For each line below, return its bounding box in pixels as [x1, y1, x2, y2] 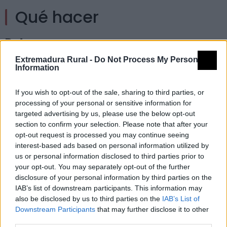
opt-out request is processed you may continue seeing [15, 131, 189, 139]
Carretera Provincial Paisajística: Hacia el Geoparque [14, 145, 213, 156]
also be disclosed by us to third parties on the [15, 195, 162, 203]
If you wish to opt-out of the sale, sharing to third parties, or [15, 88, 204, 96]
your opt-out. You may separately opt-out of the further [15, 163, 190, 171]
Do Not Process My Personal [94, 55, 205, 64]
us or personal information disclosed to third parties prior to [15, 152, 204, 160]
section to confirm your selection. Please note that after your [15, 120, 208, 128]
